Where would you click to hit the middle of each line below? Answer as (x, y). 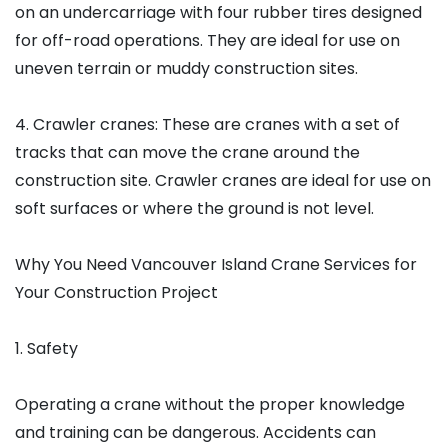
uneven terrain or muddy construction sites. (186, 69)
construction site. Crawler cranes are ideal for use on (223, 181)
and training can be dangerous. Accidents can (195, 433)
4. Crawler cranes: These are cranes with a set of (207, 125)
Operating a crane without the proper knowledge (210, 405)
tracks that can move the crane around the (187, 153)
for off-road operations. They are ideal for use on (207, 41)
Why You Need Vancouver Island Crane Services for (216, 265)
